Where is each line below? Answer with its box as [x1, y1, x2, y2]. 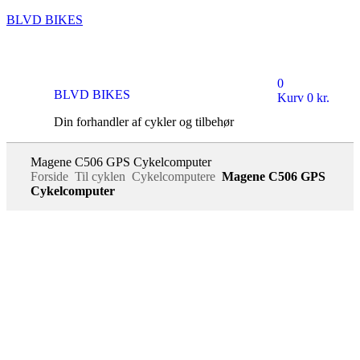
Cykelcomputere [132, 169, 215, 183]
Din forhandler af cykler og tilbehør [54, 114, 234, 129]
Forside [31, 169, 68, 183]
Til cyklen [75, 169, 125, 183]
